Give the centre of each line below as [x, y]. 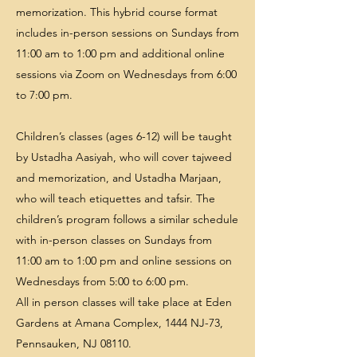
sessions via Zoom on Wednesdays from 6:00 [126, 74]
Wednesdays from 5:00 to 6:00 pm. [102, 281]
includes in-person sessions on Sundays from [127, 33]
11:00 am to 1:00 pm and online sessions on [124, 261]
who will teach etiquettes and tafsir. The [116, 198]
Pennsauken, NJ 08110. [74, 343]
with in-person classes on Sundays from [114, 240]
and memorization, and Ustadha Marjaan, [119, 178]
